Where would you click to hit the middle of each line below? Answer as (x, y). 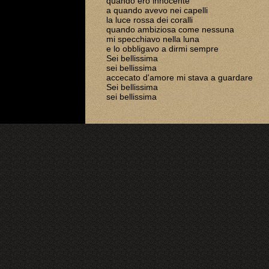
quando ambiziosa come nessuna (170, 29)
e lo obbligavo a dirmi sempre (162, 49)
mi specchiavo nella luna (153, 39)
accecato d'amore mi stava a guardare (179, 77)
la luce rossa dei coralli (149, 20)
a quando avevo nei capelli (157, 10)
